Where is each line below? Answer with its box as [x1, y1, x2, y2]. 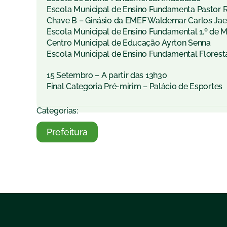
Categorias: [36, 106, 78, 116]
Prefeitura [47, 127, 88, 138]
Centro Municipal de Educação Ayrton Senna [47, 38, 211, 48]
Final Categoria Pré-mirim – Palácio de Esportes [47, 82, 222, 92]
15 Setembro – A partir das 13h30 [47, 70, 167, 81]
